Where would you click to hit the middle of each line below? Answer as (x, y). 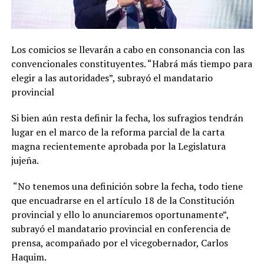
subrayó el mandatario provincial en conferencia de (121, 229)
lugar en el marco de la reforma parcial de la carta (118, 132)
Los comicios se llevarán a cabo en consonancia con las (128, 50)
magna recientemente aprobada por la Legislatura (118, 146)
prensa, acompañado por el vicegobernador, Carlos (119, 243)
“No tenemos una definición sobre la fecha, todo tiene (127, 187)
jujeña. (25, 161)
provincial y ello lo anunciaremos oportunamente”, (120, 215)
